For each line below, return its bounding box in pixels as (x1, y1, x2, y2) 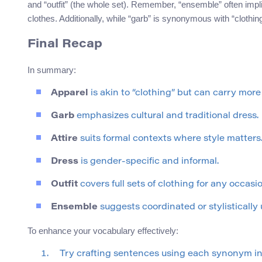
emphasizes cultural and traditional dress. (74, 112, 258, 121)
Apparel (51, 89, 88, 98)
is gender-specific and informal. (78, 157, 219, 167)
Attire (51, 135, 78, 144)
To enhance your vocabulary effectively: (27, 226, 178, 236)
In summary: (27, 65, 76, 75)
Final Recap (27, 39, 102, 51)
